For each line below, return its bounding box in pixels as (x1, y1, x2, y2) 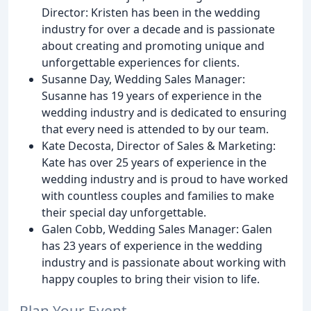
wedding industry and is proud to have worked (42, 171, 288, 187)
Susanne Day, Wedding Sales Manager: (42, 72, 245, 87)
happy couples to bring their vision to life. (42, 271, 260, 287)
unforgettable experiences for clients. (42, 55, 239, 71)
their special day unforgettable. (42, 205, 206, 221)
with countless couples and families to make (42, 188, 274, 204)
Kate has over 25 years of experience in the (42, 155, 267, 171)
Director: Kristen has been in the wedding (42, 5, 260, 21)
